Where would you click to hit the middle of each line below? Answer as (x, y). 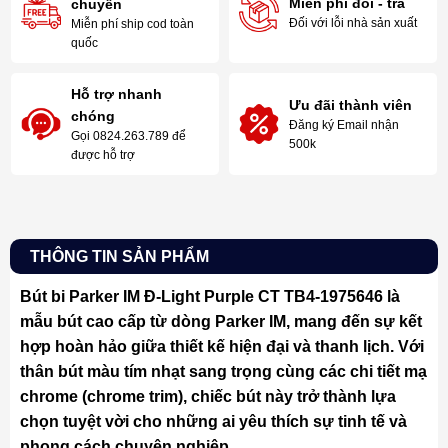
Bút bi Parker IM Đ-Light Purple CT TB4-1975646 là (209, 297)
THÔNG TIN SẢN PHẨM (119, 257)
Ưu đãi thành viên (350, 105)
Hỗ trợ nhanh (117, 94)
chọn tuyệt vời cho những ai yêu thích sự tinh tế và (213, 422)
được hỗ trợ (103, 155)
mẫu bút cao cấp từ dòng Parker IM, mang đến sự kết (220, 322)
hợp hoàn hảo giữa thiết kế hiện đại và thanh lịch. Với (221, 347)
